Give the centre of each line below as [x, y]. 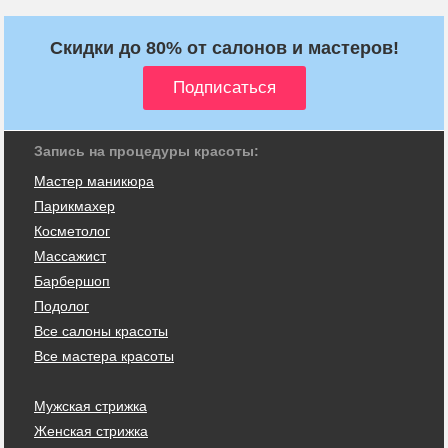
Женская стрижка [91, 430]
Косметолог [72, 230]
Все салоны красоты [101, 330]
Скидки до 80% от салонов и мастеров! [224, 47]
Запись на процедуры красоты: [146, 150]
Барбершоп [72, 280]
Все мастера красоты [104, 355]
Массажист [70, 255]
